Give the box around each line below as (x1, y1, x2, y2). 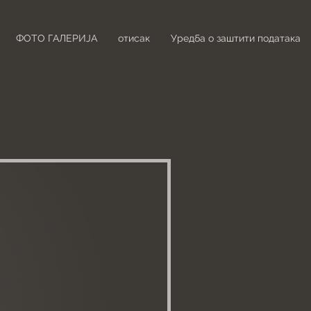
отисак (118, 33, 150, 44)
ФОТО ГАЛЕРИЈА (16, 33, 97, 44)
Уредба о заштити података (171, 33, 301, 44)
